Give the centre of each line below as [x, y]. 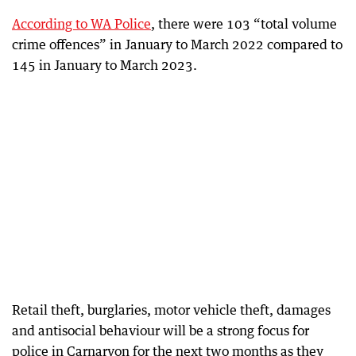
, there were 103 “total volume [244, 24]
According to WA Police [81, 24]
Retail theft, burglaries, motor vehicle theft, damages [171, 310]
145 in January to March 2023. [104, 65]
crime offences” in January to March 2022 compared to [177, 44]
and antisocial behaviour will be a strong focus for [161, 331]
